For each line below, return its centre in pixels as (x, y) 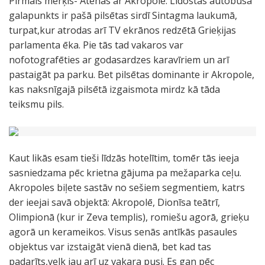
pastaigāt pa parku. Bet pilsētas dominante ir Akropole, (132, 75)
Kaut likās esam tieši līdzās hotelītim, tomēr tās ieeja (124, 158)
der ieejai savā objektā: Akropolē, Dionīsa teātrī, (114, 202)
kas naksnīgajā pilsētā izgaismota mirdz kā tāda (114, 89)
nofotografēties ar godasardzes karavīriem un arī (119, 60)
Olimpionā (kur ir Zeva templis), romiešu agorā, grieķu (129, 217)
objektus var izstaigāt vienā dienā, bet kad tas (110, 247)
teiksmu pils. (36, 104)
